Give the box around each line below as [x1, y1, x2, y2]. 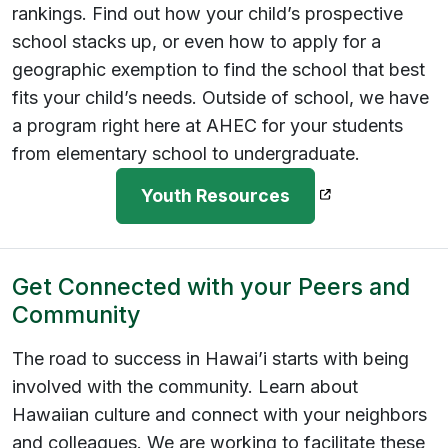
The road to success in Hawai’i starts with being [12, 347, 409, 369]
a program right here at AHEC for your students [12, 114, 403, 136]
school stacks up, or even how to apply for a [12, 30, 381, 52]
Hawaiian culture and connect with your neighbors [12, 403, 427, 425]
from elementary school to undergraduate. [12, 142, 360, 164]
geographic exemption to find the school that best [12, 58, 425, 80]
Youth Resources [141, 184, 291, 206]
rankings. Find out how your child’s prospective [12, 2, 403, 24]
